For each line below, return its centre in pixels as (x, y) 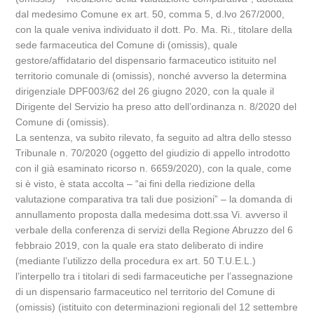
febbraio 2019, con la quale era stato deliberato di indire (140, 245)
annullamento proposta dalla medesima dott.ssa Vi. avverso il (152, 214)
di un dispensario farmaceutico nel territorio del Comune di (145, 292)
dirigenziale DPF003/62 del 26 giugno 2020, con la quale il (145, 91)
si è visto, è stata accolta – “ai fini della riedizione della (136, 184)
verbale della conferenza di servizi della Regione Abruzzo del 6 (155, 230)
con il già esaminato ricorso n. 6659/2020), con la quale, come (154, 168)
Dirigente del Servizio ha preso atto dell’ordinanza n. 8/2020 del (156, 107)
